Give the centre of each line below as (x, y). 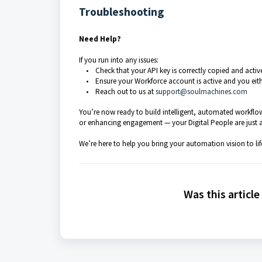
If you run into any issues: (119, 60)
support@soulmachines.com (201, 92)
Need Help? (100, 39)
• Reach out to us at (117, 92)
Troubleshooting (121, 12)
